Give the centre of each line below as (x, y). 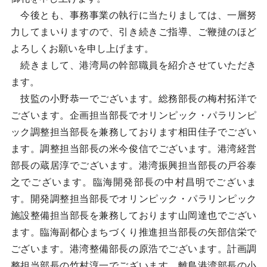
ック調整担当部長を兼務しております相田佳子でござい (133, 132)
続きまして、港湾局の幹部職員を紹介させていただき (133, 65)
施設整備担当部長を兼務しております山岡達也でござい (133, 215)
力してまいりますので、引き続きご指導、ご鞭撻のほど (133, 32)
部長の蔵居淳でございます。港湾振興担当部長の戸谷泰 (133, 165)
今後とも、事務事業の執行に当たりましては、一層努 (133, 15)
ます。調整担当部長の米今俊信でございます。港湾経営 (133, 149)
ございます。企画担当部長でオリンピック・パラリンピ (133, 115)
